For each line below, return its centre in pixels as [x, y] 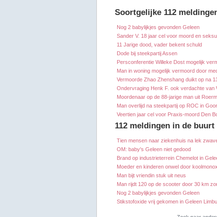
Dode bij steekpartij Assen [147, 54]
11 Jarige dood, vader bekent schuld [159, 45]
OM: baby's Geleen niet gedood [154, 149]
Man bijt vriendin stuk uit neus [151, 176]
